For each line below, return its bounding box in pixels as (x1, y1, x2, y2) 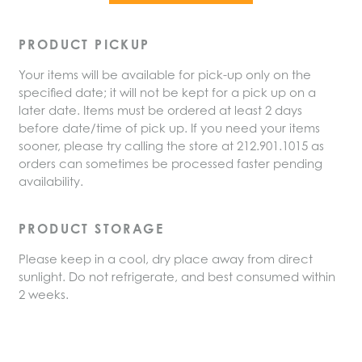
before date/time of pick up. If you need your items (19, 120, 320, 135)
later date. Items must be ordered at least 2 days (19, 102, 302, 117)
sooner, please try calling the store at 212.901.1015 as (19, 137, 324, 153)
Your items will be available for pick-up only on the (19, 66, 311, 82)
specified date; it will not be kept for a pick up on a (19, 84, 316, 99)
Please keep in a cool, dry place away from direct (19, 250, 313, 266)
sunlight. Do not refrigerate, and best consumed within (19, 268, 335, 284)
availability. (19, 173, 83, 188)
